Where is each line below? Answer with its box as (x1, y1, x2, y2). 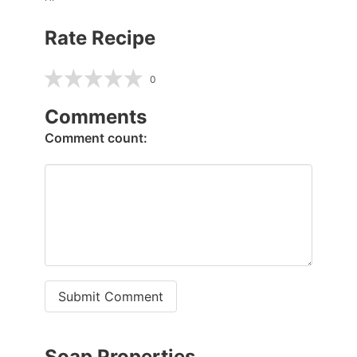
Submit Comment (58, 288, 163, 304)
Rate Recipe (45, 25, 155, 49)
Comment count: (45, 129, 147, 146)
